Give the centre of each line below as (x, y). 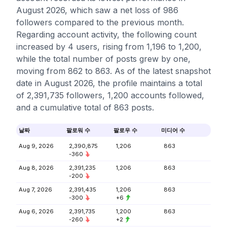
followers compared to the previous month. (100, 22)
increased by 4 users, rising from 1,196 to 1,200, (109, 47)
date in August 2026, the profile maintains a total (109, 83)
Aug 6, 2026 (36, 211)
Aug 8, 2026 (36, 168)
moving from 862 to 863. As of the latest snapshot (113, 71)
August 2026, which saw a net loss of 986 (97, 10)
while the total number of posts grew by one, (103, 59)
